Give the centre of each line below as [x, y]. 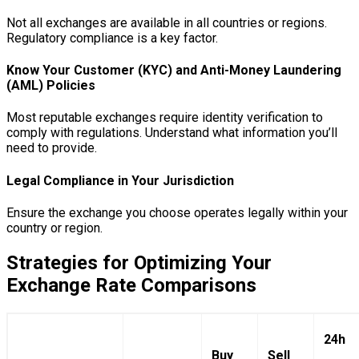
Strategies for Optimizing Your [139, 262]
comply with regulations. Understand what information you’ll [172, 133]
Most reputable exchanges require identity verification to [165, 118]
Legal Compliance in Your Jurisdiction [120, 180]
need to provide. [52, 148]
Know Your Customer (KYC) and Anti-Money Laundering [174, 71]
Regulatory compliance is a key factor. [112, 38]
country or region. [54, 228]
